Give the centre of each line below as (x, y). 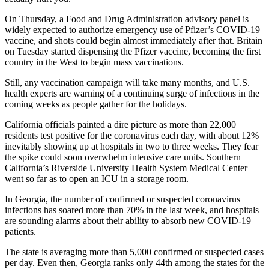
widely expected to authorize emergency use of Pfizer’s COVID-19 (132, 30)
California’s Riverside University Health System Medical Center (126, 168)
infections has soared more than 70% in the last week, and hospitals (132, 210)
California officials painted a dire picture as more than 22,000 (120, 125)
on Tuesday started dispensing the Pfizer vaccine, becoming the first (133, 52)
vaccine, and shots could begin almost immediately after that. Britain (134, 41)
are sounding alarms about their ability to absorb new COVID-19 (128, 221)
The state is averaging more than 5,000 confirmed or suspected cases (134, 252)
